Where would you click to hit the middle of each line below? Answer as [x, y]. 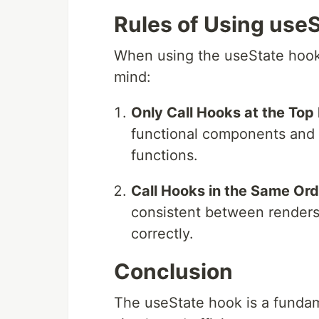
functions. [164, 156]
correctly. [162, 234]
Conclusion [173, 272]
